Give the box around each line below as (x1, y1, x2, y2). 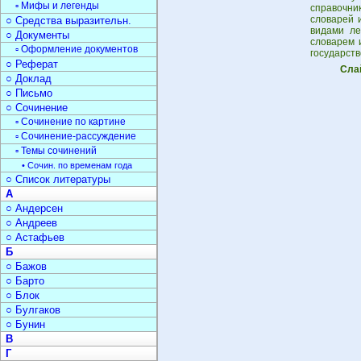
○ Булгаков (6, 304, 60, 316)
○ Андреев (6, 217, 57, 229)
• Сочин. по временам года (22, 160, 132, 170)
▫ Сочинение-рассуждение (15, 131, 136, 142)
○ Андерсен (6, 202, 63, 214)
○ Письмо (6, 87, 52, 99)
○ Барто (6, 275, 44, 287)
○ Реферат (6, 58, 58, 70)
